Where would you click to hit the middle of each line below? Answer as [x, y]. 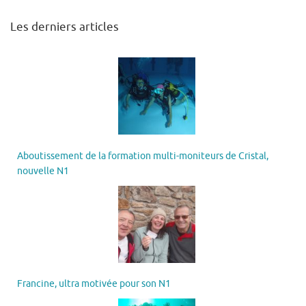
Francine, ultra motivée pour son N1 [94, 284]
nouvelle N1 [43, 171]
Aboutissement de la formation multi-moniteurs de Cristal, [143, 156]
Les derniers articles [65, 27]
